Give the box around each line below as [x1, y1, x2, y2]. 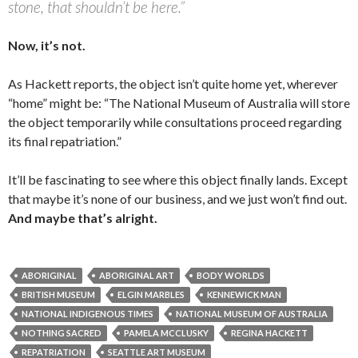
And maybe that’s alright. [8, 210, 157, 225]
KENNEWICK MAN [207, 289, 281, 300]
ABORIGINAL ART [99, 270, 174, 280]
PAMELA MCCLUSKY [124, 328, 209, 338]
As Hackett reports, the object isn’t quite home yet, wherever [8, 76, 338, 91]
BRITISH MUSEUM [22, 289, 95, 300]
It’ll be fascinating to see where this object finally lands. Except [8, 172, 348, 187]
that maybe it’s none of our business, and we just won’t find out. [8, 191, 347, 206]
